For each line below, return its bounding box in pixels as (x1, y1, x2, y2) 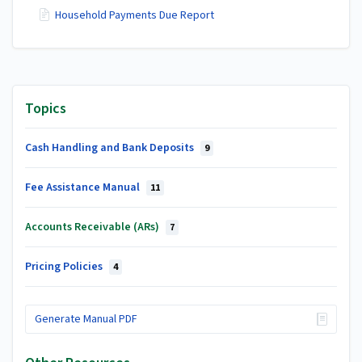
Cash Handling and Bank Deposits (25, 139, 196, 156)
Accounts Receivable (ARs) (25, 218, 162, 235)
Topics (25, 98, 66, 119)
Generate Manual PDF (34, 311, 137, 328)
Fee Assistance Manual (25, 179, 142, 196)
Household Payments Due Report (55, 7, 214, 23)
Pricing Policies (25, 258, 105, 275)
